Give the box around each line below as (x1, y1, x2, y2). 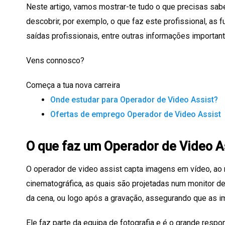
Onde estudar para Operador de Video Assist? (50, 95, 218, 105)
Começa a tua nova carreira (26, 80, 120, 90)
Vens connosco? (26, 56, 84, 66)
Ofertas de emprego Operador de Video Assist (50, 109, 221, 120)
